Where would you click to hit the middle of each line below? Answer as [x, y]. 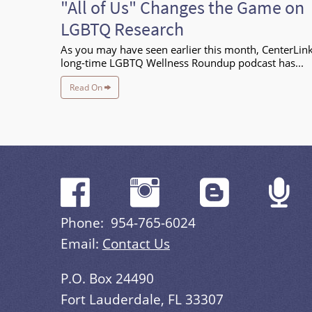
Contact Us [136, 244]
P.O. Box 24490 [107, 278]
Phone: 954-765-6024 [128, 223]
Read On [87, 87]
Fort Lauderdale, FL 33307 [142, 299]
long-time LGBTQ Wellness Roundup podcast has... [182, 63]
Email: [81, 244]
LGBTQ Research [122, 29]
